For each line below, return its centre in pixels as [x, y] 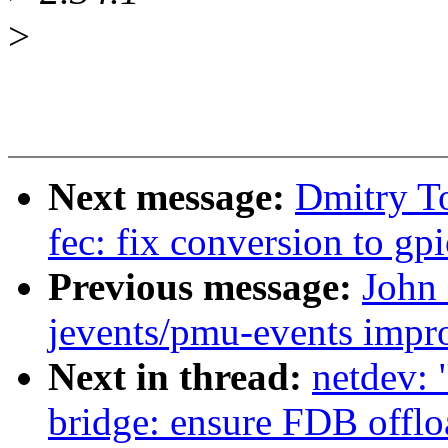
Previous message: [205, 287]
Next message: [171, 197]
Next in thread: [180, 377]
